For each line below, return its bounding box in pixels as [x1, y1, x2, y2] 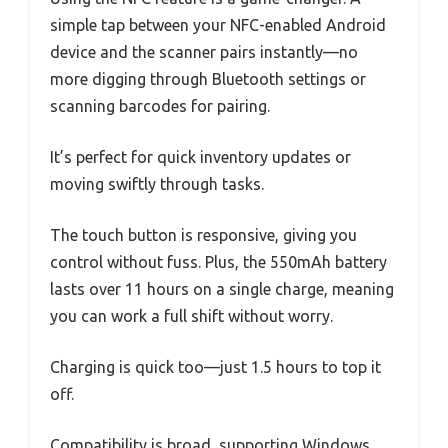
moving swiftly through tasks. [50, 175, 264, 194]
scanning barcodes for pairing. [50, 97, 270, 116]
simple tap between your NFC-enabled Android [50, 16, 386, 35]
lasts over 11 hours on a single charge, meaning [50, 280, 394, 299]
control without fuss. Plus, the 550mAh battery [50, 253, 387, 272]
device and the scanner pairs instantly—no [50, 43, 358, 62]
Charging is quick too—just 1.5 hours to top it [50, 358, 381, 377]
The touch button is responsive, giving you [50, 226, 357, 245]
